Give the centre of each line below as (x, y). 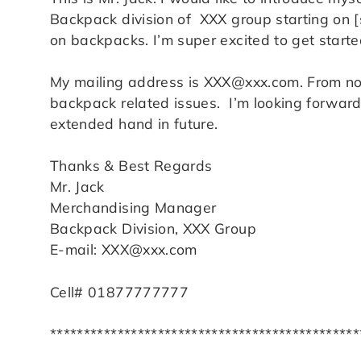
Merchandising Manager (133, 207)
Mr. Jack (77, 187)
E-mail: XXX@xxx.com (124, 249)
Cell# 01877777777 (119, 291)
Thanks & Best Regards (131, 166)
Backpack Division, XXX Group (153, 228)
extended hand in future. (134, 124)
